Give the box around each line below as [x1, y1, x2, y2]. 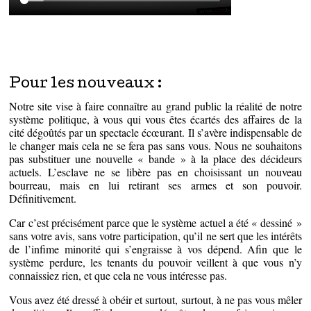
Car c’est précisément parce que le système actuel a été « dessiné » [9, 215, 302, 230]
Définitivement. [9, 191, 77, 206]
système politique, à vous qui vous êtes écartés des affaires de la [9, 112, 302, 127]
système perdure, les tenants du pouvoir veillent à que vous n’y [9, 255, 302, 270]
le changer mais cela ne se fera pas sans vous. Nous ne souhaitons [9, 138, 302, 153]
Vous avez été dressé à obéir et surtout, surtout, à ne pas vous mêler [9, 292, 302, 308]
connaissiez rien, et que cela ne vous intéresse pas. [9, 268, 228, 283]
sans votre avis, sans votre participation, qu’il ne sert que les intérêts [9, 228, 302, 244]
